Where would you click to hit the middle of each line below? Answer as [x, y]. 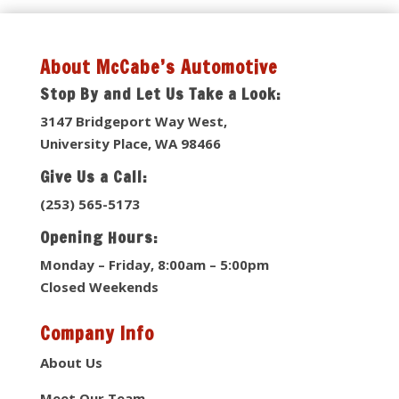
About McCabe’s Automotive [159, 68]
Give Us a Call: [94, 177]
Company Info [97, 334]
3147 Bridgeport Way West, [133, 122]
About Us [71, 363]
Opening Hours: [99, 237]
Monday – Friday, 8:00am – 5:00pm [154, 265]
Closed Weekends [99, 287]
